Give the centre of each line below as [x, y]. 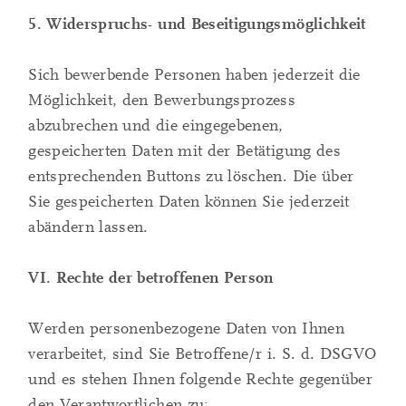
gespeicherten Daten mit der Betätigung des [184, 151]
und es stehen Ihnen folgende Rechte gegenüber [201, 380]
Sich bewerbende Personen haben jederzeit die [194, 75]
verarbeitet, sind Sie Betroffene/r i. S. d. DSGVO [203, 354]
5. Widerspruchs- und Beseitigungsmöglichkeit [197, 24]
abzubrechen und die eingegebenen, [156, 126]
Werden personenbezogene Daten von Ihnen [186, 329]
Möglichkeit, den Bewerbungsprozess [162, 101]
